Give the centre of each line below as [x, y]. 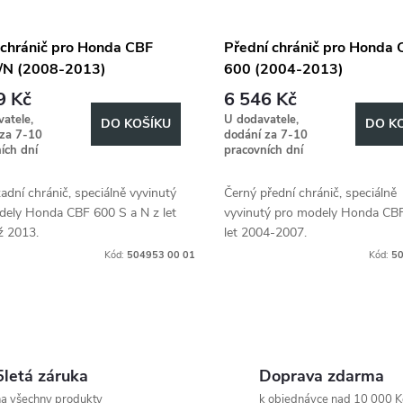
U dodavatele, [261, 120]
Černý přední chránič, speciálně [310, 193]
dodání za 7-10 [265, 135]
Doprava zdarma [322, 376]
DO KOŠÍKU [135, 124]
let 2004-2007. [265, 233]
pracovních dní [263, 151]
